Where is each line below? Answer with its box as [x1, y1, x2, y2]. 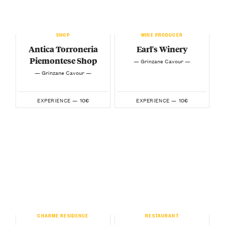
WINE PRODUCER [141, 29, 183, 38]
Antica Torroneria [28, 43, 98, 55]
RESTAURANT [145, 210, 179, 218]
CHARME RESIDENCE [37, 210, 89, 218]
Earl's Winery [136, 43, 188, 55]
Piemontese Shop [29, 54, 97, 66]
